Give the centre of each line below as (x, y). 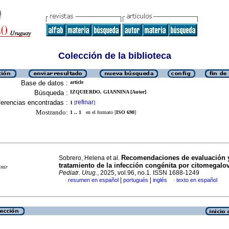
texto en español (197, 180)
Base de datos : (44, 83)
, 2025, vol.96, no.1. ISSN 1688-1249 (148, 173)
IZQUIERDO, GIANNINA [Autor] (108, 92)
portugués (136, 180)
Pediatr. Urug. (78, 173)
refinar (85, 102)
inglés (160, 180)
